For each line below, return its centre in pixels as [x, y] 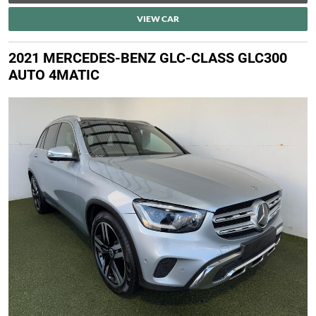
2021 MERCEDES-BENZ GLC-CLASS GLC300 [148, 58]
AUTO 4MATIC [54, 75]
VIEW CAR [158, 19]
